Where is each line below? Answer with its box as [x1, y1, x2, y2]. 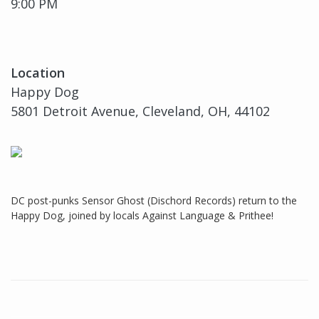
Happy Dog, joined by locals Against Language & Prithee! [11, 209, 273, 223]
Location [11, 64, 65, 82]
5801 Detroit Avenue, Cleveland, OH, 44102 [11, 103, 270, 120]
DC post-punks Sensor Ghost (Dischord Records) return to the [11, 194, 297, 208]
